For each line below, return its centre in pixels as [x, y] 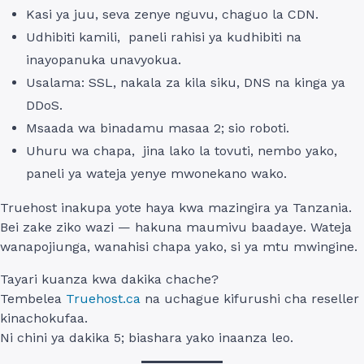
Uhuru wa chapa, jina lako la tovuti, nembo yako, [182, 150]
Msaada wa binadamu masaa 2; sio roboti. [158, 128]
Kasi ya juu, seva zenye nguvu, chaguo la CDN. [172, 14]
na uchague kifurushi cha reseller [250, 298]
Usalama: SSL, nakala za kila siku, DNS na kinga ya [186, 82]
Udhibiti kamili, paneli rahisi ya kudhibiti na [164, 37]
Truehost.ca [101, 298]
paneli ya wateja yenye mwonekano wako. [156, 173]
